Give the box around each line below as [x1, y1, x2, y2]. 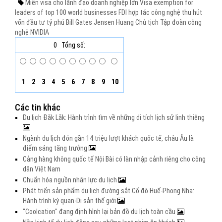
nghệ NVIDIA [15, 28, 49, 36]
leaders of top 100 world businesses [15, 8, 117, 16]
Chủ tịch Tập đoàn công [134, 18, 202, 26]
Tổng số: [61, 41, 85, 49]
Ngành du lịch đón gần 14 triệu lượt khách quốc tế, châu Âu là [23, 134, 194, 142]
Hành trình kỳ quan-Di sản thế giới [23, 197, 117, 205]
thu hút [180, 8, 202, 16]
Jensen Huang [92, 18, 134, 26]
